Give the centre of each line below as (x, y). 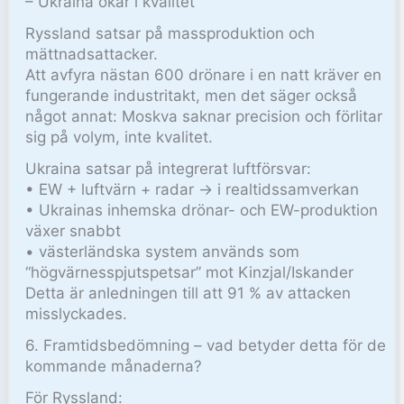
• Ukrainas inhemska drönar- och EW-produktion (202, 210)
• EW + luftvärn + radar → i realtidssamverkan (193, 189)
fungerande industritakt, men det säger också (192, 96)
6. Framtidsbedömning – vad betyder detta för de (206, 345)
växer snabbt (73, 230)
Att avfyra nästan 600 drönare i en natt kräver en (204, 75)
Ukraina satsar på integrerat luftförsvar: (169, 168)
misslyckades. (77, 313)
